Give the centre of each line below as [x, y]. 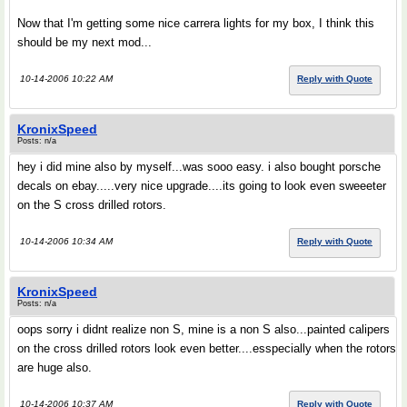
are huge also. [55, 367]
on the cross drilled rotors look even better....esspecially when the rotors [207, 348]
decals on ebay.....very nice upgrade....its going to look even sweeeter [202, 186]
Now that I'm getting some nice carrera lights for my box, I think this [196, 23]
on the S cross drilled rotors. [92, 205]
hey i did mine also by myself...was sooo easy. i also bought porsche [199, 167]
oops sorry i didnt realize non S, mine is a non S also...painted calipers [203, 329]
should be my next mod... [84, 42]
